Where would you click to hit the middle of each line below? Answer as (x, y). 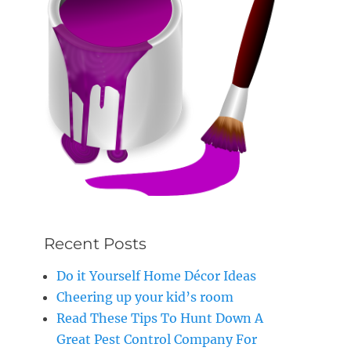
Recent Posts (95, 244)
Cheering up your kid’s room (145, 297)
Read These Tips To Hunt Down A (160, 318)
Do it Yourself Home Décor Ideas (156, 276)
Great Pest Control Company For (157, 340)
